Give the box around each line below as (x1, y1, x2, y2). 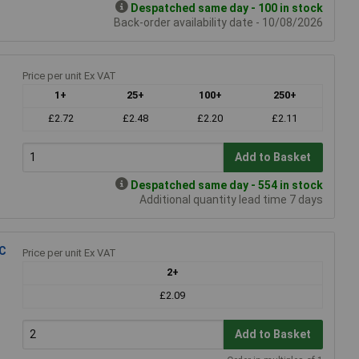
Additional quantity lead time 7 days (139, 192, 323, 206)
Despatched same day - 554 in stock (131, 178, 323, 192)
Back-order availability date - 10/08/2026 (114, 15, 323, 29)
